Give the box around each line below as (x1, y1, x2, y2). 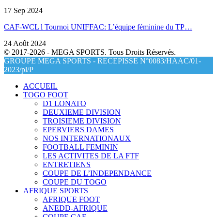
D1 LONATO (43, 99, 86, 108)
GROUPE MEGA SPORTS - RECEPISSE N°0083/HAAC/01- (4, 57, 201, 65)
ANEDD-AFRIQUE (43, 204, 108, 213)
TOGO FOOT (23, 91, 68, 99)
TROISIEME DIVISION (43, 117, 121, 125)
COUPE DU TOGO (43, 178, 107, 186)
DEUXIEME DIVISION (43, 108, 121, 117)
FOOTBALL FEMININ (43, 143, 118, 152)
